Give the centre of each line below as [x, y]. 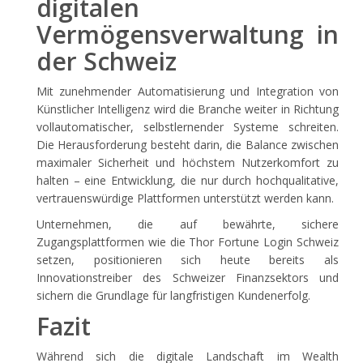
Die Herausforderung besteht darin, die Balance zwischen [188, 145]
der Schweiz [107, 61]
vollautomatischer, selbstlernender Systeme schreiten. [188, 127]
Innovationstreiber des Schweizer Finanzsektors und [188, 278]
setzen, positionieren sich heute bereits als [188, 260]
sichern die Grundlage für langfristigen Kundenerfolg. [173, 295]
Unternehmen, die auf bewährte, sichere [188, 224]
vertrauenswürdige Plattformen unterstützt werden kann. [185, 198]
